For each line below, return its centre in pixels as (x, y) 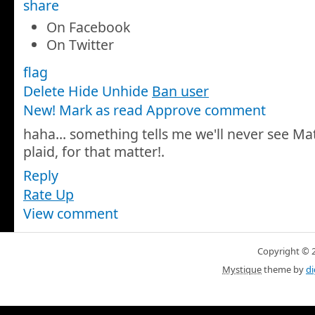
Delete (44, 91)
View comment (71, 213)
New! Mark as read (83, 110)
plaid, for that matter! (92, 151)
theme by (284, 269)
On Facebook (88, 27)
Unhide (125, 91)
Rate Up (49, 194)
